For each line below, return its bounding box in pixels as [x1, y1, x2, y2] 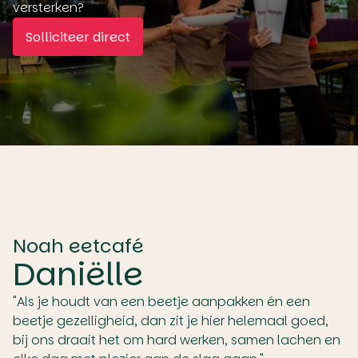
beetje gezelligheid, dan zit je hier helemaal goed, [13, 312, 328, 330]
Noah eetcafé [13, 233, 144, 259]
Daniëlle [13, 252, 143, 296]
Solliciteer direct [26, 27, 130, 46]
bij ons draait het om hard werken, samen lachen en [13, 331, 340, 349]
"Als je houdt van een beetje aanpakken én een [13, 292, 310, 311]
